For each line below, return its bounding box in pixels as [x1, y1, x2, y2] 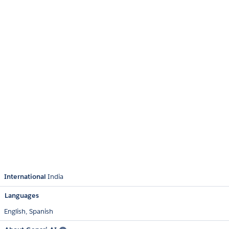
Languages [5, 191, 39, 200]
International [4, 172, 46, 181]
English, [4, 207, 29, 216]
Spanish [29, 207, 53, 216]
